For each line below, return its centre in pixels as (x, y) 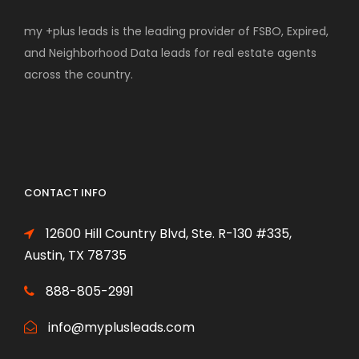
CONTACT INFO (65, 193)
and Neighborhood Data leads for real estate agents (170, 53)
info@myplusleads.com (120, 327)
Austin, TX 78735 (75, 255)
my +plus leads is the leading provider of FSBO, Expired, (176, 31)
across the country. (79, 75)
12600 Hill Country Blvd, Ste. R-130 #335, (167, 234)
